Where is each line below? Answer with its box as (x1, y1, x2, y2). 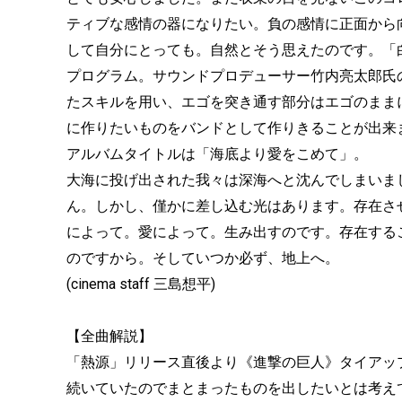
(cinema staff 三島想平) (66, 275, 215, 293)
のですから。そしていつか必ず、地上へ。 (66, 249, 339, 267)
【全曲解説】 (66, 328, 153, 345)
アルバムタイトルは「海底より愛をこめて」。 (66, 145, 368, 162)
